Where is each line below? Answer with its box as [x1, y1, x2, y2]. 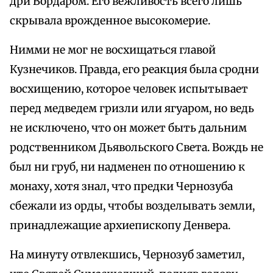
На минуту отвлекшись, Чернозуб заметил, [10, 248, 244, 262]
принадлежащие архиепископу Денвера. [10, 219, 230, 233]
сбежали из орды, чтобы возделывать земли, [10, 199, 255, 213]
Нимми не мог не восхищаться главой [10, 43, 216, 57]
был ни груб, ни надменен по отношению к [10, 160, 245, 174]
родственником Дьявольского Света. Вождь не [10, 141, 263, 155]
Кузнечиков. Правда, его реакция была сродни [10, 63, 259, 77]
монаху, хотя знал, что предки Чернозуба [10, 180, 233, 194]
